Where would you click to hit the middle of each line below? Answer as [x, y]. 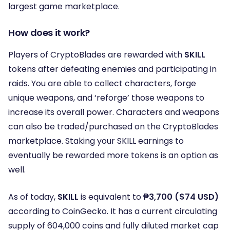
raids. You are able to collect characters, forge [102, 84]
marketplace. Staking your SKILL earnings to [96, 141]
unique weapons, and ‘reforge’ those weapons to [106, 98]
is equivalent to [111, 197]
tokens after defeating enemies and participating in [112, 69]
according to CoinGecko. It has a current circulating [113, 211]
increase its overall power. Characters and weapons [114, 112]
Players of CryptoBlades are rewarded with [96, 55]
